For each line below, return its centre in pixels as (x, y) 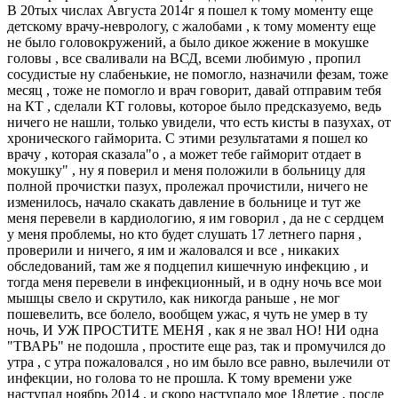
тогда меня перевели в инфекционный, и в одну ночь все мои (195, 283)
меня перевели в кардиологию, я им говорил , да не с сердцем (195, 219)
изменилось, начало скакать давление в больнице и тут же (184, 203)
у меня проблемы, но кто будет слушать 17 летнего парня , (184, 235)
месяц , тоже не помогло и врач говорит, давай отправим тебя (194, 91)
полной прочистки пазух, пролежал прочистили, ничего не (187, 187)
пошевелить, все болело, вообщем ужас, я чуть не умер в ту (187, 314)
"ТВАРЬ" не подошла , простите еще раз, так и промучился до (196, 346)
